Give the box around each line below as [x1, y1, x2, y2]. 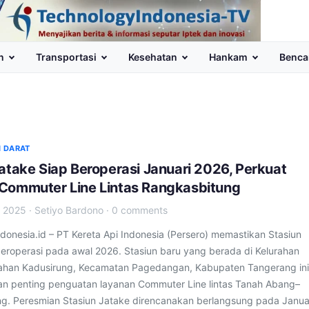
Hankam [209, 51, 248, 63]
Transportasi [36, 51, 97, 63]
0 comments [112, 204, 168, 216]
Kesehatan [128, 51, 177, 63]
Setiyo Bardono [34, 204, 103, 216]
